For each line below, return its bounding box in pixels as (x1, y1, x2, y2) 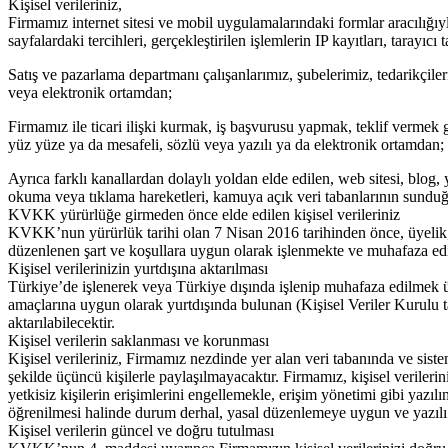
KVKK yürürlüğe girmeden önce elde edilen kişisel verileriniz (8, 206, 400, 224)
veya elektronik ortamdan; (8, 84, 172, 102)
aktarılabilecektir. (8, 314, 115, 332)
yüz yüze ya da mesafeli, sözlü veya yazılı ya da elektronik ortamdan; (8, 136, 444, 154)
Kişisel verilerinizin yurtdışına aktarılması (8, 260, 268, 278)
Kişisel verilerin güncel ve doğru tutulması (8, 422, 274, 440)
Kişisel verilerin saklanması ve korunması (8, 332, 269, 350)
